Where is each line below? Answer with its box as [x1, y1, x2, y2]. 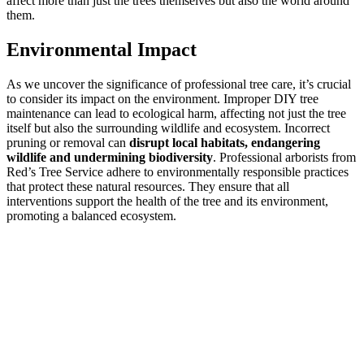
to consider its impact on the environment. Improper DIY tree [6, 92, 318, 106]
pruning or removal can [6, 136, 129, 150]
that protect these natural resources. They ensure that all [6, 180, 289, 194]
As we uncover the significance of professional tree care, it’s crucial [6, 77, 351, 92]
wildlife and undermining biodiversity [6, 150, 213, 165]
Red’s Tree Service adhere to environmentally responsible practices [6, 165, 349, 180]
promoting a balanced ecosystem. [6, 209, 176, 223]
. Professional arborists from [213, 150, 356, 165]
